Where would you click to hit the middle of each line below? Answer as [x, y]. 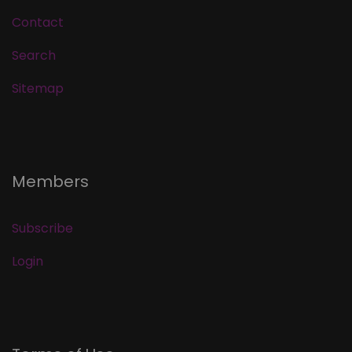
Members [50, 182]
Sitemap [38, 89]
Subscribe [42, 229]
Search [34, 56]
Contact [38, 23]
